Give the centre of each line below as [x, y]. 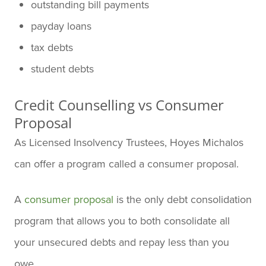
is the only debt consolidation [183, 199]
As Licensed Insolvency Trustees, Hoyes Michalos [129, 142]
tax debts [52, 47]
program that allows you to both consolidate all [122, 220]
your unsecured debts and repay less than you [122, 242]
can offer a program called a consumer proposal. [126, 163]
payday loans [61, 26]
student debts [62, 68]
